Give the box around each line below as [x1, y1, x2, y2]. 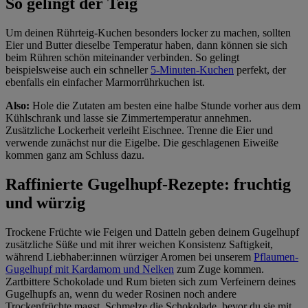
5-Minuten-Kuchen [151, 63, 234, 76]
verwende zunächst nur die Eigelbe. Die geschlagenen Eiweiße [5, 136, 278, 148]
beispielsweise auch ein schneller [5, 63, 151, 76]
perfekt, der [234, 63, 286, 76]
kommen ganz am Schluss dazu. [5, 148, 144, 161]
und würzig [5, 193, 85, 212]
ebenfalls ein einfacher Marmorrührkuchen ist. [5, 76, 205, 88]
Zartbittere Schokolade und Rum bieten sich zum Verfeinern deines [5, 275, 296, 287]
